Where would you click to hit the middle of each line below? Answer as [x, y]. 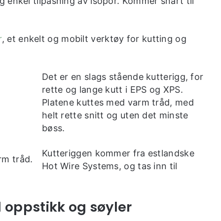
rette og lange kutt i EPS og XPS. [112, 89]
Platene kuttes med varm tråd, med [118, 102]
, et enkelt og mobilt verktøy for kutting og [94, 38]
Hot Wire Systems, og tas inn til [110, 166]
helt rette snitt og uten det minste [115, 115]
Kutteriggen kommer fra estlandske [118, 153]
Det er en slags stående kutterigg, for [123, 76]
